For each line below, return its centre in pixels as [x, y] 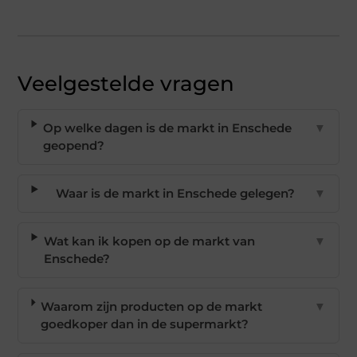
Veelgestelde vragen [126, 84]
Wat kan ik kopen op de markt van [149, 241]
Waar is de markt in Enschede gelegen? [176, 194]
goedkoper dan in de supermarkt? [145, 324]
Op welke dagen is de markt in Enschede [167, 128]
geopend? [73, 146]
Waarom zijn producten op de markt [152, 307]
